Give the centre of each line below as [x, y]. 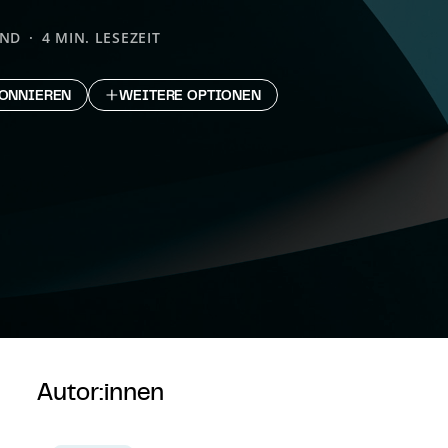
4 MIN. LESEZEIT [101, 37]
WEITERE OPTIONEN [190, 95]
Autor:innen [101, 391]
